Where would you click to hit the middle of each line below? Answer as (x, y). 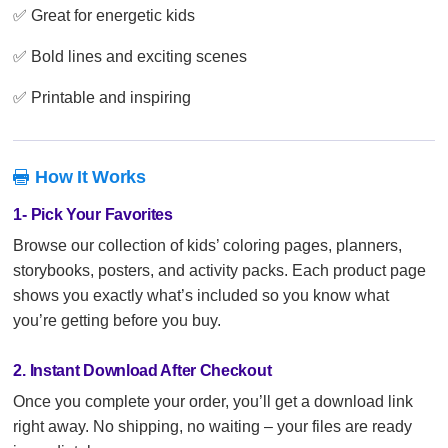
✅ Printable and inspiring (102, 97)
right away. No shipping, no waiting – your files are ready (213, 426)
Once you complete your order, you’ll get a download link (213, 401)
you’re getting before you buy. (117, 320)
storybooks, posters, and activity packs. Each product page (220, 270)
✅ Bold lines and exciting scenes (130, 56)
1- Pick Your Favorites (93, 214)
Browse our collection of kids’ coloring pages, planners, (208, 245)
